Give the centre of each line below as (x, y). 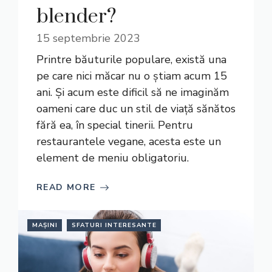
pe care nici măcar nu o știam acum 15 (132, 76)
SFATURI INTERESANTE (114, 225)
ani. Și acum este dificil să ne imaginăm (133, 92)
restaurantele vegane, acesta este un (129, 141)
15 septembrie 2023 (88, 38)
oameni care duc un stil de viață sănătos (136, 109)
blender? (76, 17)
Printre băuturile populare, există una (131, 59)
